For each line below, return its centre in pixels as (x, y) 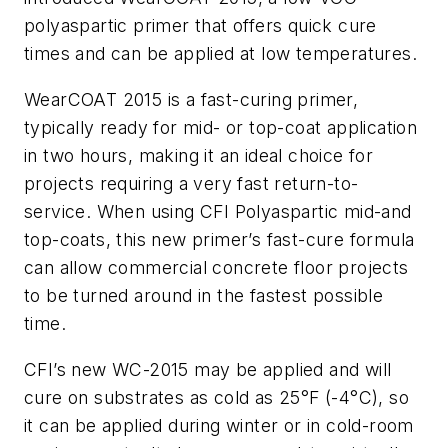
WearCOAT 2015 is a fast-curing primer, (191, 100)
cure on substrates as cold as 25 (162, 397)
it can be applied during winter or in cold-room (219, 425)
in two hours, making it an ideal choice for (199, 156)
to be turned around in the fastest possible (204, 296)
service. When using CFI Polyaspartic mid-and (218, 212)
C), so (384, 397)
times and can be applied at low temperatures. (220, 54)
